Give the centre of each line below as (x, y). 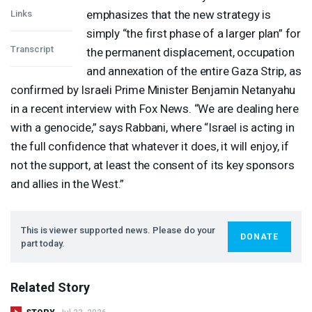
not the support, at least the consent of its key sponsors (153, 165)
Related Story (50, 287)
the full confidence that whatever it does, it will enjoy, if (150, 146)
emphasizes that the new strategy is (179, 14)
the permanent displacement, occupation (190, 52)
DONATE (259, 236)
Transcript (32, 49)
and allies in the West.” (68, 184)
